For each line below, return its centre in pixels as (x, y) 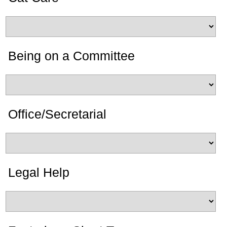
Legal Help (39, 172)
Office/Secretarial (57, 114)
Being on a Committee (71, 56)
